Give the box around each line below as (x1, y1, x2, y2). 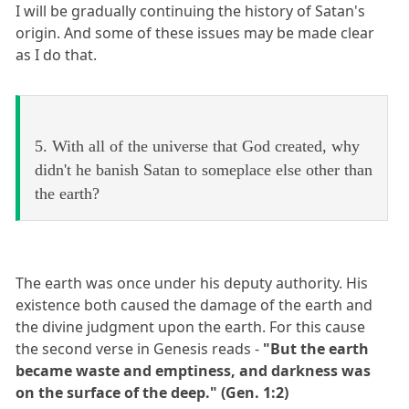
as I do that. (16, 45, 98, 66)
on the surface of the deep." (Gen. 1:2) (16, 383, 289, 404)
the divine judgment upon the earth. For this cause (16, 317, 366, 338)
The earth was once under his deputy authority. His (16, 273, 369, 294)
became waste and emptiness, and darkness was (16, 361, 372, 382)
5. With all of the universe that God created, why (35, 137, 360, 156)
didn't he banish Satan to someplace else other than (35, 161, 372, 180)
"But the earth (263, 339, 370, 360)
